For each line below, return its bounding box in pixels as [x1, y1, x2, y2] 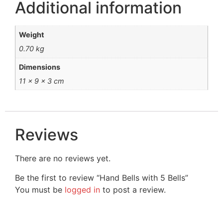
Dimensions [19, 62, 61, 71]
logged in [65, 184, 100, 195]
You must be [15, 184, 65, 195]
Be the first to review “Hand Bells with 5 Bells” [15, 172, 188, 183]
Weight [19, 30, 45, 39]
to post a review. [100, 184, 166, 195]
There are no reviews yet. [15, 153, 111, 164]
